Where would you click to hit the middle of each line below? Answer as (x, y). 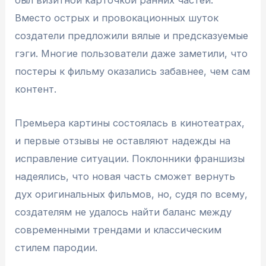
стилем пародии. (56, 247)
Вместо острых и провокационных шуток (117, 18)
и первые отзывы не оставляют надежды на (123, 140)
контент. (36, 89)
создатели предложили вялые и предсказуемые (132, 36)
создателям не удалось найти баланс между (123, 212)
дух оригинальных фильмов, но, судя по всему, (132, 194)
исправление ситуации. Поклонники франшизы (130, 158)
